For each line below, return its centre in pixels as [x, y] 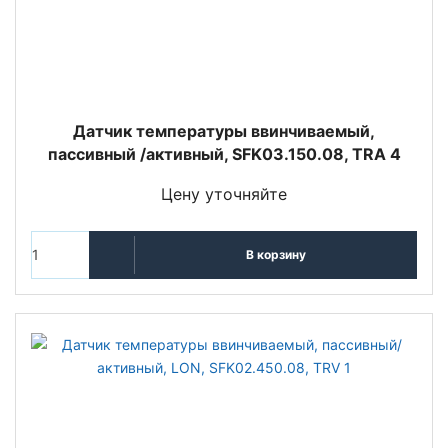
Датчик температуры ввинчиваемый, [224, 130]
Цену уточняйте [224, 193]
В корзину [275, 255]
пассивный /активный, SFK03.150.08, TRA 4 [224, 153]
